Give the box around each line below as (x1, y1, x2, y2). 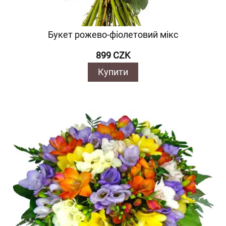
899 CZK (95, 50, 130, 61)
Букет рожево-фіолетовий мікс (47, 29, 178, 40)
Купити (97, 67, 128, 77)
